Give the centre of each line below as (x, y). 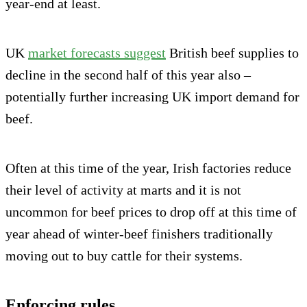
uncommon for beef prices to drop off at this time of (151, 211)
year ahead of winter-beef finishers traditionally (139, 233)
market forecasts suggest (97, 52)
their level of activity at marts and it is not (123, 189)
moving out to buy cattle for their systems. (124, 255)
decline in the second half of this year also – (128, 74)
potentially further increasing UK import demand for (152, 96)
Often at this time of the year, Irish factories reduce (148, 168)
